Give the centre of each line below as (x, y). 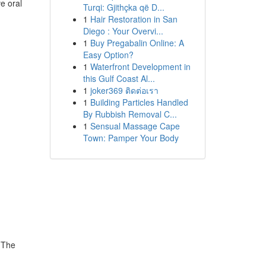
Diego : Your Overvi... (123, 31)
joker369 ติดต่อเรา (124, 90)
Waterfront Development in (140, 66)
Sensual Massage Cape (135, 126)
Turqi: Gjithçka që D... (123, 7)
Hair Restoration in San (134, 19)
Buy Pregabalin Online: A (137, 43)
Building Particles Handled (139, 102)
